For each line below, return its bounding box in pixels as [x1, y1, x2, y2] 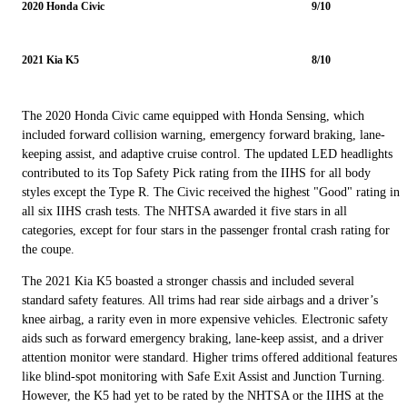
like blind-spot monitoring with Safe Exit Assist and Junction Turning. [22, 369, 385, 383]
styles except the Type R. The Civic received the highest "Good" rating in [22, 184, 400, 199]
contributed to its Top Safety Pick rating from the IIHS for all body [22, 165, 371, 180]
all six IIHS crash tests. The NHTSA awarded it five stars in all [22, 203, 347, 218]
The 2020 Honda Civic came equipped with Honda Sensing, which [22, 108, 364, 123]
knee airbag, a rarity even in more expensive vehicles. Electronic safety [22, 312, 388, 326]
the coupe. [22, 242, 74, 256]
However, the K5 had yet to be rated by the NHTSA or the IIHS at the [22, 388, 383, 402]
